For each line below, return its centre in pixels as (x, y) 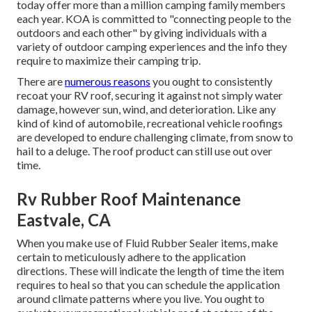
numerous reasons (108, 81)
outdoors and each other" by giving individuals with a (142, 33)
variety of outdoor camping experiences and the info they (152, 47)
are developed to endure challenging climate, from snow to (155, 137)
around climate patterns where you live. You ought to (141, 299)
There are (41, 81)
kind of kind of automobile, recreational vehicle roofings (150, 123)
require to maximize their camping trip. (109, 61)
